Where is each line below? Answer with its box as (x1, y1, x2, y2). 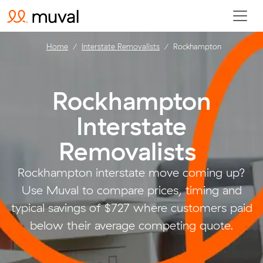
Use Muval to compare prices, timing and (21, 183, 242, 197)
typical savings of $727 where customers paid (11, 200, 252, 215)
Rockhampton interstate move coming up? (18, 165, 245, 180)
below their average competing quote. (29, 218, 234, 232)
